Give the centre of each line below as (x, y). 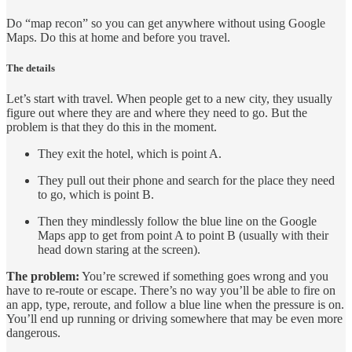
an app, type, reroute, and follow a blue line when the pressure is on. (175, 305)
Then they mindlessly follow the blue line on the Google (177, 222)
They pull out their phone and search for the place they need (186, 181)
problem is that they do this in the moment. (112, 127)
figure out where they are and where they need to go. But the (157, 113)
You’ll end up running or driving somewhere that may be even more (174, 319)
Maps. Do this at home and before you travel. (118, 37)
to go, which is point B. (96, 195)
